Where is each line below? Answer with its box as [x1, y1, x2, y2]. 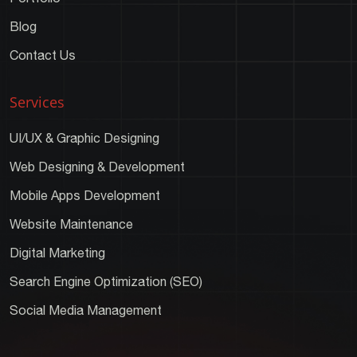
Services [10, 92, 65, 112]
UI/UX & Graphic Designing [10, 133, 159, 145]
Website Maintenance [10, 219, 133, 231]
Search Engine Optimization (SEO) [10, 277, 202, 288]
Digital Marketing [10, 248, 105, 260]
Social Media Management [10, 305, 162, 317]
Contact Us [10, 50, 76, 62]
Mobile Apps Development [10, 190, 160, 202]
